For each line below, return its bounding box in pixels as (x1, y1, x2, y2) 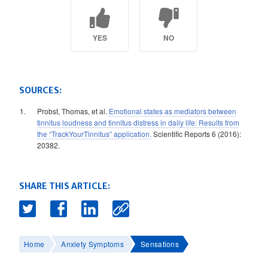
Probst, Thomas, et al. (37, 106, 109, 117)
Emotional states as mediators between (109, 106, 236, 117)
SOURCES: (19, 85, 62, 96)
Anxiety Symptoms (61, 239, 124, 249)
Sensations (141, 239, 179, 249)
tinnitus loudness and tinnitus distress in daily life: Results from (37, 117, 239, 128)
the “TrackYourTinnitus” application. (37, 129, 151, 139)
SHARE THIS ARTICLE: (19, 181, 110, 192)
